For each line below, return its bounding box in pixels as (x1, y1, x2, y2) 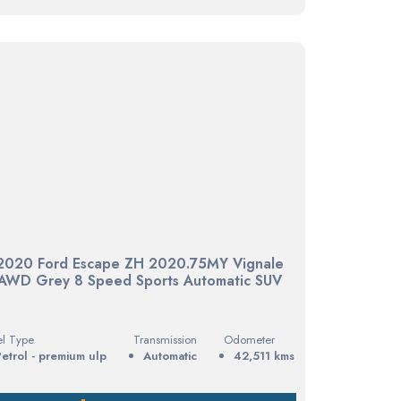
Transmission (132, 330, 197, 348)
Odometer (223, 330, 275, 348)
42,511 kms (233, 346, 294, 364)
